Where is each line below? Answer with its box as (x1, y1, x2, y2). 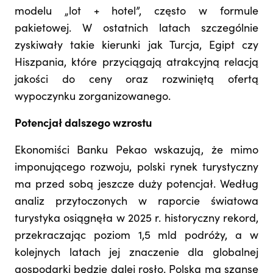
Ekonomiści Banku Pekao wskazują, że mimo (15, 146, 258, 157)
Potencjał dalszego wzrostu (15, 119, 152, 130)
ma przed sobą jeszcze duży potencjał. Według (15, 180, 258, 191)
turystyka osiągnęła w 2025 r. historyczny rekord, (15, 214, 258, 225)
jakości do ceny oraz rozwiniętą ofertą (15, 75, 258, 87)
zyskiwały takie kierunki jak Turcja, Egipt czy (15, 41, 258, 52)
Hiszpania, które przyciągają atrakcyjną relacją (15, 58, 258, 69)
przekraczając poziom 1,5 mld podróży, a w (15, 231, 258, 243)
